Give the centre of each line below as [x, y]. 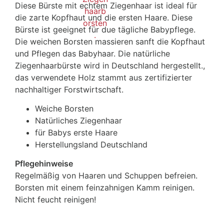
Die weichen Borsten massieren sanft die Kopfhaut [110, 42]
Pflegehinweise [44, 164]
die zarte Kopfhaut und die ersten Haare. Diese [104, 18]
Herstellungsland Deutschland [91, 145]
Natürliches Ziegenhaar [78, 121]
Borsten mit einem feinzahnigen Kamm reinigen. [105, 188]
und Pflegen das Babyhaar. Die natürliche [92, 54]
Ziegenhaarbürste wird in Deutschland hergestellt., [110, 66]
